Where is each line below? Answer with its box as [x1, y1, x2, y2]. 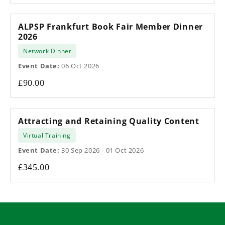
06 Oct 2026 [59, 61, 99, 70]
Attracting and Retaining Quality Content [18, 115, 199, 127]
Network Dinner [23, 46, 72, 55]
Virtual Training [23, 131, 71, 140]
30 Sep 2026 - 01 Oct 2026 [59, 145, 144, 155]
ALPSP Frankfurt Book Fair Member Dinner [18, 21, 203, 32]
